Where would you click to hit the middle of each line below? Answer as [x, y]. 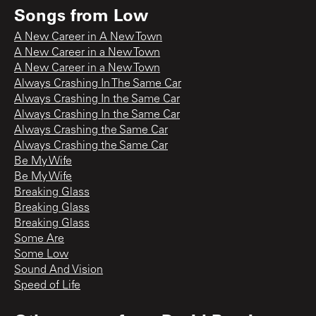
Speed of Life [47, 285]
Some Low [41, 254]
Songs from [64, 14]
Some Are [39, 239]
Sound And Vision [59, 270]
